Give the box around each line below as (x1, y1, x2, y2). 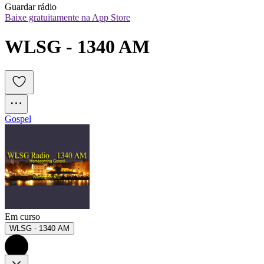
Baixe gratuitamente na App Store (5, 12, 130, 23)
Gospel (5, 114, 31, 124)
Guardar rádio (5, 2, 57, 12)
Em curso (5, 212, 40, 222)
